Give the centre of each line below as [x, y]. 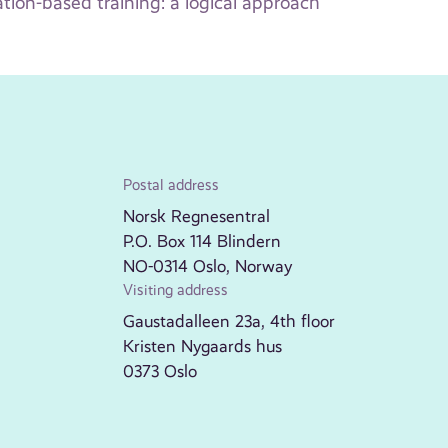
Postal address [171, 185]
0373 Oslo [160, 371]
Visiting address [176, 290]
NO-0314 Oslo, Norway [208, 266]
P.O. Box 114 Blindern [202, 241]
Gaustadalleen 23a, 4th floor [229, 321]
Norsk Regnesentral [197, 216]
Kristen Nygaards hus [203, 346]
